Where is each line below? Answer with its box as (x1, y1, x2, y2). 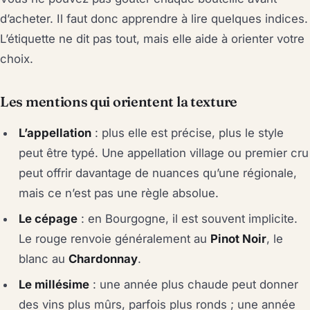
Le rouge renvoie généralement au (19, 231, 211, 246)
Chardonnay (69, 251, 138, 266)
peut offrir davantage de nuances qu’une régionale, (19, 165, 298, 180)
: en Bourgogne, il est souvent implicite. (77, 211, 298, 226)
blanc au (19, 251, 69, 266)
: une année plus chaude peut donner (89, 277, 299, 291)
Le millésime (19, 277, 90, 291)
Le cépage (19, 211, 78, 226)
